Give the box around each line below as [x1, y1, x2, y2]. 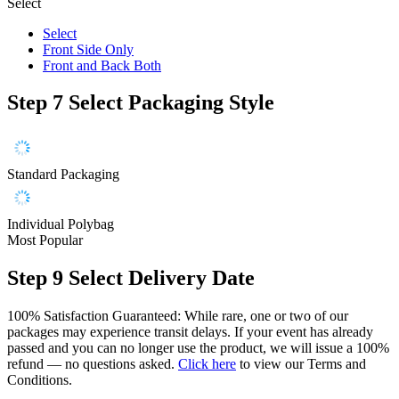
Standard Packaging [7, 167, 119, 183]
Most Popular [7, 232, 83, 248]
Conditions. [7, 372, 72, 388]
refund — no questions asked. [7, 356, 178, 372]
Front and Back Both [43, 57, 161, 73]
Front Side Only [43, 41, 134, 57]
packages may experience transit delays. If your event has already [7, 324, 373, 340]
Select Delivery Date [69, 266, 255, 290]
